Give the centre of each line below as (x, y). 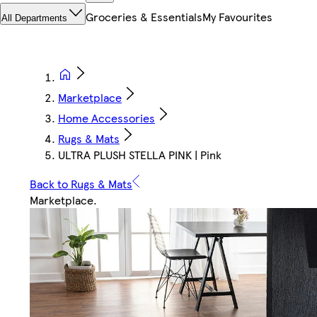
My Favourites (237, 17)
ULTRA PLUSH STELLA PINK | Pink (140, 155)
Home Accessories (106, 118)
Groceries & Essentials (144, 17)
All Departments (34, 18)
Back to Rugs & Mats (81, 184)
